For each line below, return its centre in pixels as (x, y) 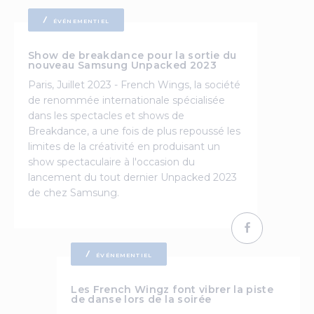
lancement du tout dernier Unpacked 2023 (132, 177)
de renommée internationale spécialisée (127, 100)
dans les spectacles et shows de (106, 115)
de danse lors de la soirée (141, 299)
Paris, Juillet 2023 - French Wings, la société (134, 84)
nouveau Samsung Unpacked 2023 (123, 65)
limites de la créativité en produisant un (124, 146)
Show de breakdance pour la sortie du (132, 55)
